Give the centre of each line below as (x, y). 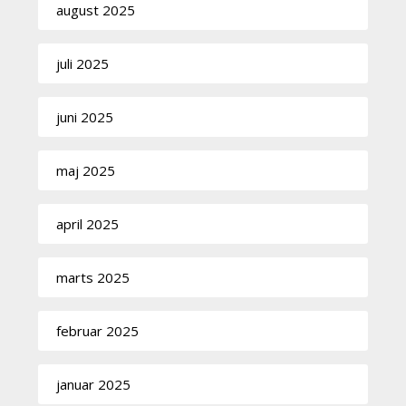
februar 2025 (98, 330)
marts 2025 (93, 277)
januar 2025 (94, 384)
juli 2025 (83, 63)
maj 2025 (86, 170)
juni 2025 (85, 116)
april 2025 (88, 223)
